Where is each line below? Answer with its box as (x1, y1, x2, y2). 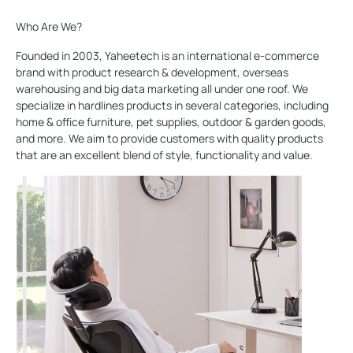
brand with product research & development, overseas (16, 65, 288, 80)
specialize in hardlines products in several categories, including (16, 98, 329, 113)
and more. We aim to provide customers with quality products (16, 131, 323, 147)
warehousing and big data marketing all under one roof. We (16, 81, 308, 97)
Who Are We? (16, 19, 82, 35)
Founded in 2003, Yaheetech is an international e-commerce (16, 48, 319, 64)
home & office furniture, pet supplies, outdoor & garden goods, (16, 114, 326, 130)
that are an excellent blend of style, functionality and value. (16, 147, 313, 163)
